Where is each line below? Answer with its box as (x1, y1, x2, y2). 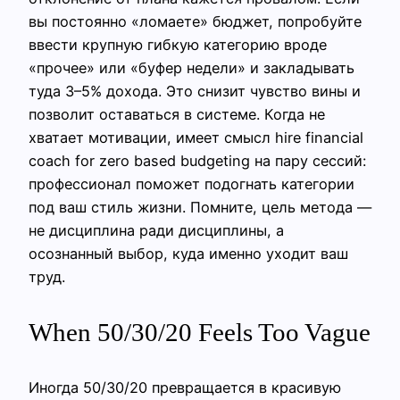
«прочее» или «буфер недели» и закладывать (29, 58, 354, 77)
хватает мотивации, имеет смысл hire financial (29, 128, 363, 146)
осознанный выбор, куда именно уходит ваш (29, 244, 348, 262)
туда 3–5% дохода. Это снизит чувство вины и (29, 81, 361, 100)
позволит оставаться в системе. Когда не (29, 104, 325, 123)
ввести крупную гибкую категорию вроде (29, 35, 327, 54)
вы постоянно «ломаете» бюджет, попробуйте (29, 12, 362, 30)
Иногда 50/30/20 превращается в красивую (29, 378, 341, 396)
